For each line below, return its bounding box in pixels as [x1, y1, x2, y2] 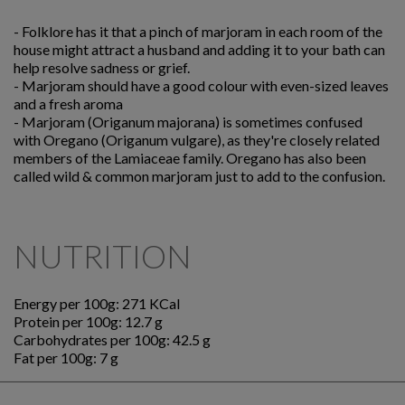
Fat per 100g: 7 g [14, 349, 118, 367]
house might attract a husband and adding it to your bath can [14, 41, 385, 59]
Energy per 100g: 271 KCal [14, 295, 180, 313]
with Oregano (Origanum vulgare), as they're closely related [14, 131, 380, 149]
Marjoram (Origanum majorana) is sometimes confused [22, 113, 363, 131]
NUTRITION [14, 236, 192, 277]
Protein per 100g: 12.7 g [14, 313, 163, 331]
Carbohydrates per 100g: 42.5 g [14, 331, 211, 349]
